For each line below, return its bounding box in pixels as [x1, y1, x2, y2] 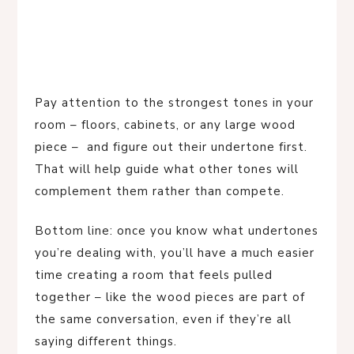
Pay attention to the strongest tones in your [35, 95, 314, 111]
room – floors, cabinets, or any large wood [35, 117, 296, 134]
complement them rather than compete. [35, 183, 284, 200]
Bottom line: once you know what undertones [35, 223, 318, 239]
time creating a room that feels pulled [35, 267, 273, 284]
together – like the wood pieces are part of [35, 289, 305, 306]
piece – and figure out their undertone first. [35, 139, 307, 156]
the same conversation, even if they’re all [35, 311, 292, 328]
